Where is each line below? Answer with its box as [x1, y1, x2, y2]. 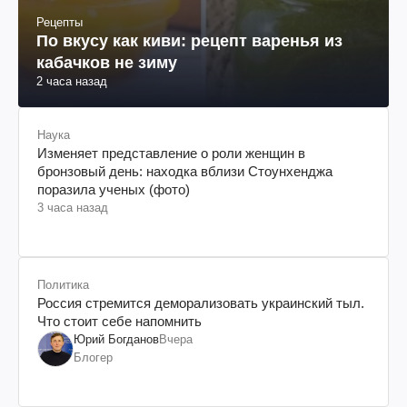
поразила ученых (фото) [37, 181, 190, 197]
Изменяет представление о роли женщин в [37, 144, 305, 161]
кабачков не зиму [36, 53, 177, 72]
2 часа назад [36, 74, 107, 88]
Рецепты [36, 15, 83, 29]
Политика [37, 277, 89, 292]
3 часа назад [37, 200, 108, 214]
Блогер [74, 350, 113, 364]
